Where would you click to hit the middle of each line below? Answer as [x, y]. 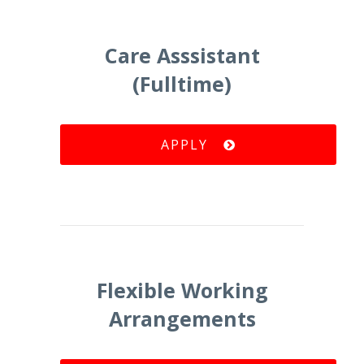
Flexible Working [182, 290]
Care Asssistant [182, 55]
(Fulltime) [182, 83]
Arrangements [182, 318]
